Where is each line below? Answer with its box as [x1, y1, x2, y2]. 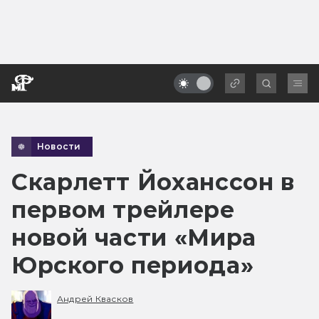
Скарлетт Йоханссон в [11, 167, 295, 196]
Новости [37, 140, 81, 152]
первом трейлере [11, 195, 235, 224]
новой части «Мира [11, 223, 256, 251]
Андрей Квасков [57, 293, 134, 305]
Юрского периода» [11, 251, 254, 279]
